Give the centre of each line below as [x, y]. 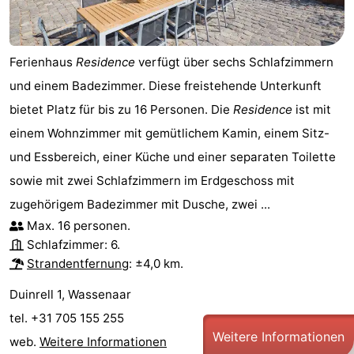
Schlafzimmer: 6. [73, 245]
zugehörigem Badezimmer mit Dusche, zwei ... [140, 205]
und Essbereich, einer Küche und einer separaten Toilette [173, 157]
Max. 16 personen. [79, 226]
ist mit [312, 110]
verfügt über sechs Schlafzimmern [234, 62]
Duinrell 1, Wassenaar [70, 295]
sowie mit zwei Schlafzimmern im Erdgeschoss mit [152, 181]
